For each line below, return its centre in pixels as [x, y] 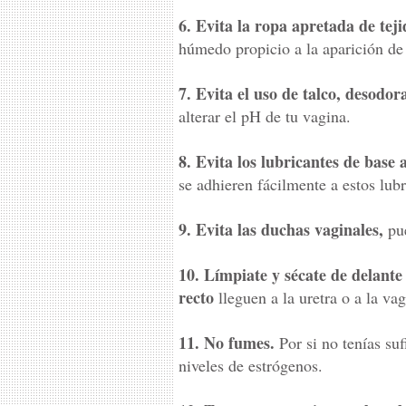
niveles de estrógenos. [251, 365]
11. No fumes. [227, 343]
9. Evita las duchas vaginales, [281, 229]
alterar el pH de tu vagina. [265, 116]
